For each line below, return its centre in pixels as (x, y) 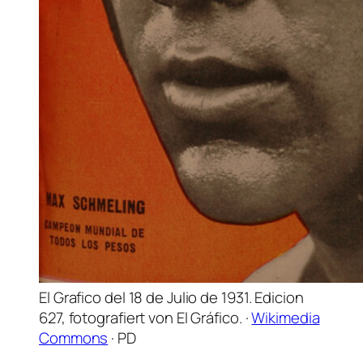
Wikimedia (286, 317)
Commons (74, 337)
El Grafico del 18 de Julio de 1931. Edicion (171, 297)
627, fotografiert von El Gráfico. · (145, 317)
